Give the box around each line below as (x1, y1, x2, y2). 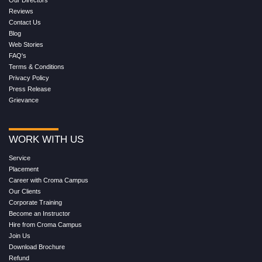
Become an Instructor (9, 209, 70, 217)
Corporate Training (9, 198, 62, 206)
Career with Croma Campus (9, 176, 88, 184)
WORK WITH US (9, 133, 84, 145)
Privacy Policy (9, 74, 49, 81)
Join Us (9, 232, 30, 239)
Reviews (9, 7, 33, 15)
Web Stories (9, 40, 43, 48)
